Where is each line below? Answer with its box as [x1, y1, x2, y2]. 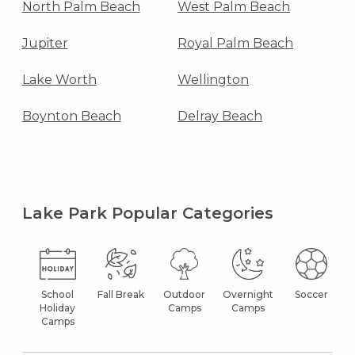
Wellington [177, 71, 249, 87]
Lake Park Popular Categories [21, 203, 273, 223]
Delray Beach [177, 108, 262, 124]
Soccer [294, 288, 328, 300]
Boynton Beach [21, 108, 121, 124]
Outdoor [163, 288, 206, 300]
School [41, 288, 74, 300]
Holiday [40, 301, 76, 314]
